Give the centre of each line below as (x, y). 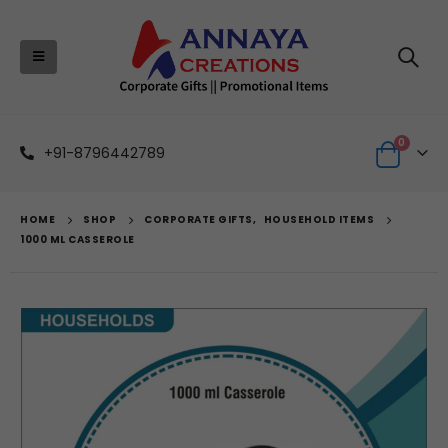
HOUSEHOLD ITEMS (318, 219)
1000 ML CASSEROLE (77, 239)
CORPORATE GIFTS (198, 219)
